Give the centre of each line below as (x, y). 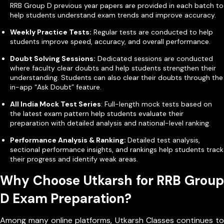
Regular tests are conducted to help (152, 32)
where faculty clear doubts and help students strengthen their (113, 68)
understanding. (35, 77)
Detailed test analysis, (164, 140)
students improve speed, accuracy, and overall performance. (110, 41)
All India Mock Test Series (55, 104)
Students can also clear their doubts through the (142, 77)
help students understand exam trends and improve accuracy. (113, 15)
